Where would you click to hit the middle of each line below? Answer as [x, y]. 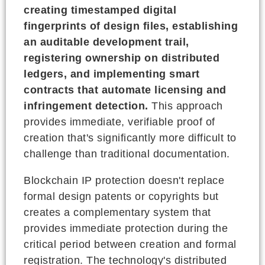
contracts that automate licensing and [125, 90]
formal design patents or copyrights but [121, 196]
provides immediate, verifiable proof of [119, 122]
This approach [185, 106]
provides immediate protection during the [126, 228]
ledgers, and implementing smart [112, 74]
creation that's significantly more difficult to [130, 138]
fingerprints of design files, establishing [131, 26]
